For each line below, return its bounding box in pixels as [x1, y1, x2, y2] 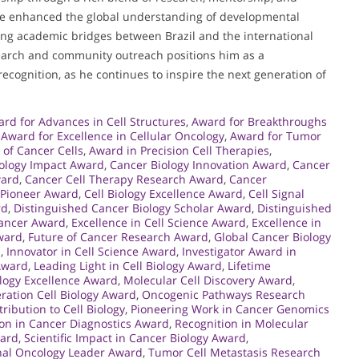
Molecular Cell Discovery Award [123, 272, 292, 288]
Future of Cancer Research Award [28, 228, 208, 244]
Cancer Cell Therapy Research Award [25, 171, 224, 187]
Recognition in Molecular [175, 315, 309, 331]
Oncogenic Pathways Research [142, 286, 305, 302]
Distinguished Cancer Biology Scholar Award [14, 200, 252, 216]
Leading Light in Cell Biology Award [34, 257, 222, 273]
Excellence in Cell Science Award [71, 214, 246, 230]
